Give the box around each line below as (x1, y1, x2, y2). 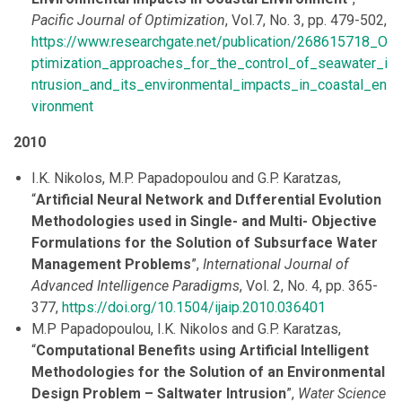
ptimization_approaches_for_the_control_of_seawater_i (31, 55, 388, 73)
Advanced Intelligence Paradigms (31, 277, 240, 295)
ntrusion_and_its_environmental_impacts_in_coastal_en (31, 76, 387, 94)
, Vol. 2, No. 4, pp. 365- (240, 277, 378, 295)
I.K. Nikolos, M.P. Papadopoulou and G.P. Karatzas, (31, 170, 341, 188)
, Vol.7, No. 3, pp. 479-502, (225, 12, 387, 30)
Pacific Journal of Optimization (31, 12, 225, 30)
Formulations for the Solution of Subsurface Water (31, 234, 378, 252)
